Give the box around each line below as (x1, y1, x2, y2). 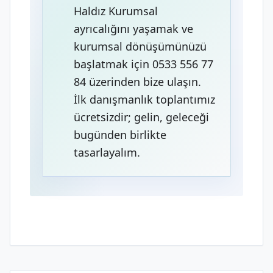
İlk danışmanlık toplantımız (74, 92, 215, 107)
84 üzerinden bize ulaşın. (74, 74, 201, 89)
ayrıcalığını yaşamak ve (74, 21, 193, 36)
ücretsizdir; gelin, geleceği (74, 110, 209, 124)
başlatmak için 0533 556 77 (74, 57, 213, 71)
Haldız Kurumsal (74, 4, 158, 18)
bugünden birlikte (74, 127, 166, 142)
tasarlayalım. (74, 145, 140, 160)
